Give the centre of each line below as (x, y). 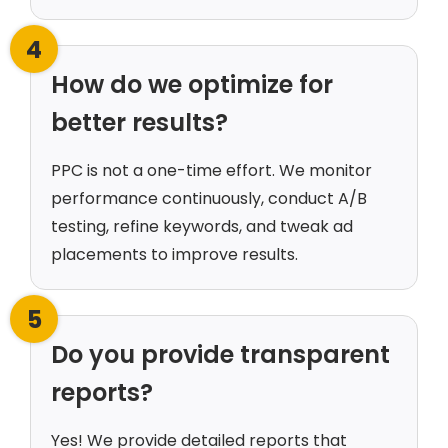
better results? (139, 123)
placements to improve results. (174, 255)
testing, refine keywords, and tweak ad (202, 227)
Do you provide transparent (220, 355)
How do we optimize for (192, 85)
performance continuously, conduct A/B (209, 199)
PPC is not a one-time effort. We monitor (211, 171)
